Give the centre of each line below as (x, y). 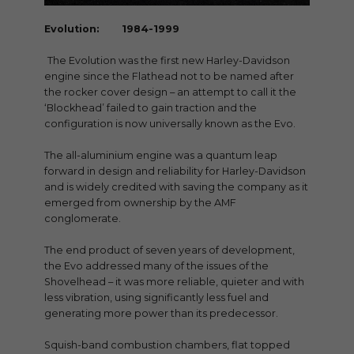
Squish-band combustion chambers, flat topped (167, 345)
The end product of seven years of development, (169, 250)
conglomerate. (83, 218)
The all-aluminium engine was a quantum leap (161, 155)
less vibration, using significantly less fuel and (156, 297)
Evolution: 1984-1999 (112, 28)
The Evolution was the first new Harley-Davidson (169, 60)
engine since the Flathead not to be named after (169, 76)
